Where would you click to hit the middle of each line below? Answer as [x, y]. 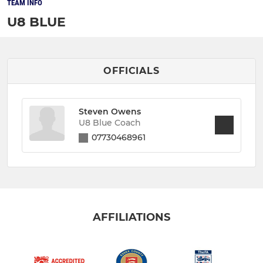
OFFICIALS [131, 70]
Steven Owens [110, 112]
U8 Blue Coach [110, 123]
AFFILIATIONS [131, 217]
